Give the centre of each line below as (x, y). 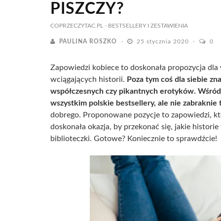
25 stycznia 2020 (164, 41)
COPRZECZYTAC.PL (77, 26)
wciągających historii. (89, 79)
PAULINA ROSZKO (88, 41)
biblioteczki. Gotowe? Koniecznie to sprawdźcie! (134, 139)
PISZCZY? (87, 9)
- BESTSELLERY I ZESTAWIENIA (146, 26)
